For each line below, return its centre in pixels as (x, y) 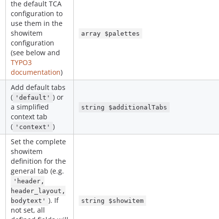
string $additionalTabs (124, 107)
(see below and (35, 53)
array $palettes (111, 33)
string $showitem (113, 201)
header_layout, (38, 191)
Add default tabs (38, 87)
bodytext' (28, 201)
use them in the (37, 23)
